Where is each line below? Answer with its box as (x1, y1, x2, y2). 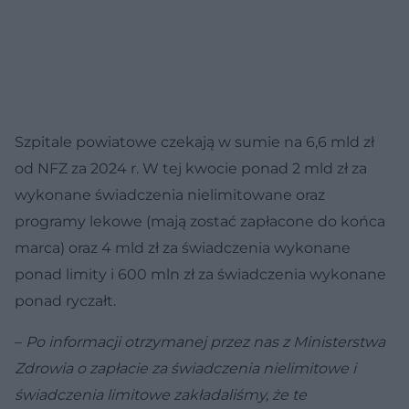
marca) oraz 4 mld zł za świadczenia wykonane (15, 238, 351, 257)
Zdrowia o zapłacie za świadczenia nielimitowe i (15, 359, 356, 377)
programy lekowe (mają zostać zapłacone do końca (15, 212, 385, 230)
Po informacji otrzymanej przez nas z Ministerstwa (26, 332, 385, 351)
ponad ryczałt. (15, 291, 116, 309)
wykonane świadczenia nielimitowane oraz (15, 185, 325, 204)
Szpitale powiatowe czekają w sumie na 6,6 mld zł (15, 132, 374, 151)
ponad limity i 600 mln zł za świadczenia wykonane (15, 265, 386, 283)
